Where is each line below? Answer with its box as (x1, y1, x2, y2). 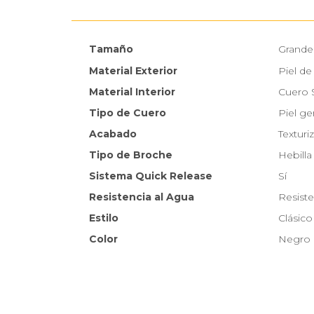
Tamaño (89, 43, 133, 56)
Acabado (89, 128, 137, 141)
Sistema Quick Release (89, 170, 212, 183)
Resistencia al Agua (89, 191, 194, 204)
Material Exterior (89, 64, 177, 78)
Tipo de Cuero (89, 107, 166, 120)
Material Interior (89, 86, 175, 99)
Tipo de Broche (89, 149, 172, 162)
